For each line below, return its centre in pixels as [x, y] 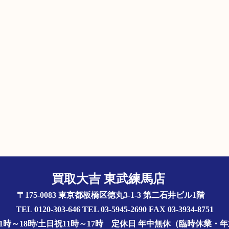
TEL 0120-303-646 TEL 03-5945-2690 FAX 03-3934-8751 [114, 209]
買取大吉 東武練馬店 [114, 179]
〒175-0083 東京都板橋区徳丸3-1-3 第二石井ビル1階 [114, 195]
